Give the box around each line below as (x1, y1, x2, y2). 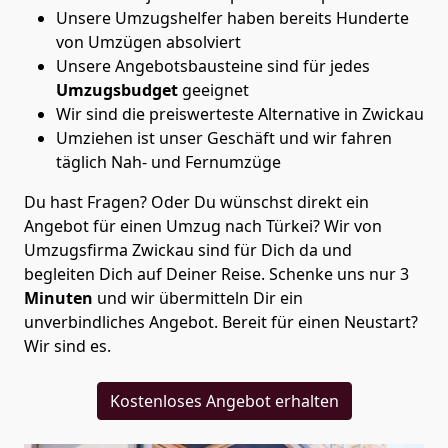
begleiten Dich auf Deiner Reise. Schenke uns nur (24, 262, 400, 285)
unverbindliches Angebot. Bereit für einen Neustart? (24, 310, 418, 333)
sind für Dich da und (194, 238, 352, 261)
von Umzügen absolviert (56, 30, 245, 53)
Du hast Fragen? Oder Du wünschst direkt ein (24, 190, 369, 213)
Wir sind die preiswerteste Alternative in (56, 102, 362, 125)
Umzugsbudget (56, 78, 178, 101)
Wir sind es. (24, 334, 111, 357)
